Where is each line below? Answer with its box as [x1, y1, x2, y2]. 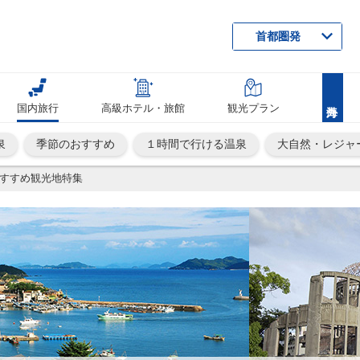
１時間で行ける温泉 [145, 137, 247, 150]
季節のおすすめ [36, 137, 115, 150]
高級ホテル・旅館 [101, 102, 186, 114]
